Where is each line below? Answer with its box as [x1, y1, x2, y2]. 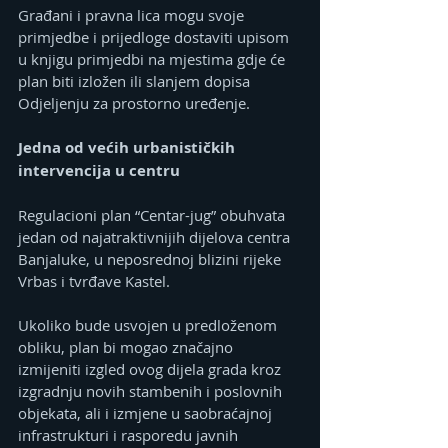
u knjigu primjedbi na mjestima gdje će [18, 49, 289, 70]
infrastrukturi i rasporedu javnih [18, 425, 242, 446]
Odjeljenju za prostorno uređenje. [18, 93, 250, 114]
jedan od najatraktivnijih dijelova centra [18, 227, 294, 248]
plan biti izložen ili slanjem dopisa [18, 71, 254, 92]
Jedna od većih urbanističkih [18, 137, 239, 159]
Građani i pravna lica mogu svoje [18, 5, 248, 26]
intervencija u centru [18, 160, 180, 182]
